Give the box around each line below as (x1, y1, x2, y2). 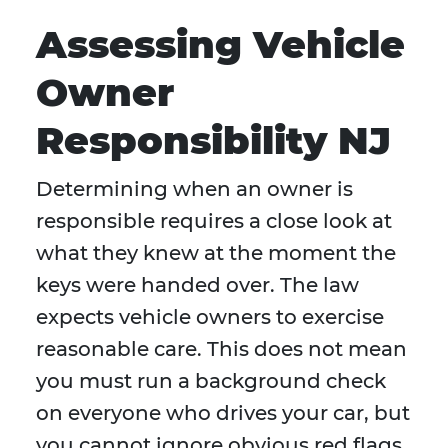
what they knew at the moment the (36, 241, 396, 266)
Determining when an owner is (36, 177, 353, 202)
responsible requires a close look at (36, 209, 392, 234)
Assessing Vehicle (36, 21, 405, 69)
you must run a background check (36, 369, 386, 394)
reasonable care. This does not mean (36, 337, 407, 362)
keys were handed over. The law (36, 273, 359, 298)
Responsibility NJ (36, 117, 391, 165)
